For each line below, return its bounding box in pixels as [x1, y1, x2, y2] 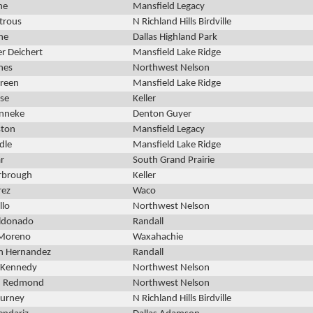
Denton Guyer [133, 109, 191, 120]
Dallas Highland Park [133, 32, 217, 43]
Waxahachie [133, 232, 183, 243]
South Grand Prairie [133, 155, 214, 166]
